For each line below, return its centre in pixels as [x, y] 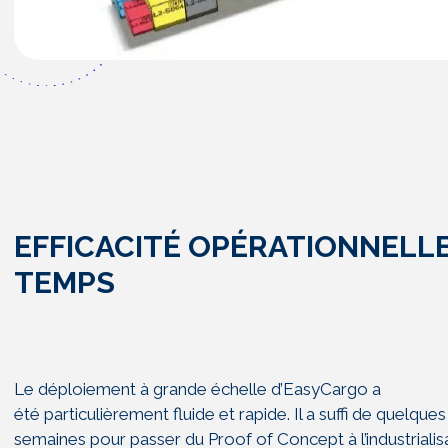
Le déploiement [77, 389]
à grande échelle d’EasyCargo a [260, 389]
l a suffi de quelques [372, 414]
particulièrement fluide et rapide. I [171, 414]
